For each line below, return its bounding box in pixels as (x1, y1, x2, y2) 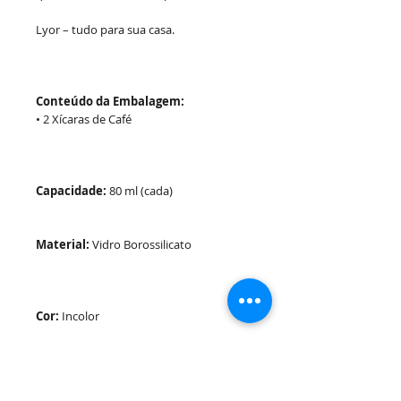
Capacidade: (36, 183, 107, 199)
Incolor (59, 308, 99, 324)
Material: (36, 236, 90, 252)
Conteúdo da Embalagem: (36, 93, 184, 109)
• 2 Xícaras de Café (36, 111, 132, 127)
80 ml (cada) (107, 183, 173, 199)
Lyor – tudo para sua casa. (36, 21, 175, 38)
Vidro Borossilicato (90, 236, 192, 252)
